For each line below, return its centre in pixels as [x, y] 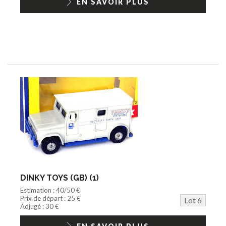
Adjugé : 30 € [40, 206]
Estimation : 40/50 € [50, 190]
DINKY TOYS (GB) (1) [60, 178]
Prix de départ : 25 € [50, 198]
